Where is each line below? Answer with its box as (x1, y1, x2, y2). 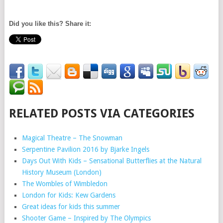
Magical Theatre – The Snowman (22, 134, 123, 142)
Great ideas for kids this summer (22, 203, 120, 211)
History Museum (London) (22, 168, 102, 176)
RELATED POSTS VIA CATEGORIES (8, 107, 195, 120)
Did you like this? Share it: (8, 20, 91, 27)
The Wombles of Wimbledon (22, 180, 108, 188)
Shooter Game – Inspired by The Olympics (22, 214, 151, 222)
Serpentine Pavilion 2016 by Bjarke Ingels (22, 145, 150, 153)
